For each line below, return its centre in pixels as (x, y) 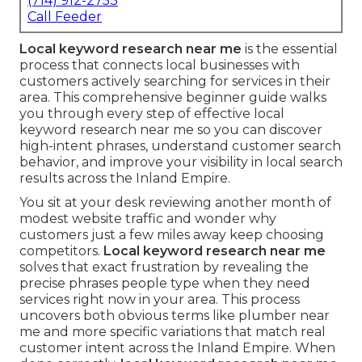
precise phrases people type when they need (165, 284)
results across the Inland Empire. (125, 179)
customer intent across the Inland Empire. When (177, 348)
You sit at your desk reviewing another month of (175, 203)
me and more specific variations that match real (173, 332)
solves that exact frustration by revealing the (164, 267)
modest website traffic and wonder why (148, 219)
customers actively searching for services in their (175, 82)
